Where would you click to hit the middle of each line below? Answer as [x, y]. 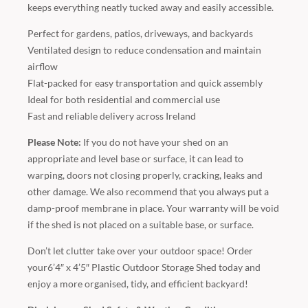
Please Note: [54, 142]
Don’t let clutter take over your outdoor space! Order [140, 250]
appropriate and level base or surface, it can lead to [135, 158]
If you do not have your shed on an [155, 142]
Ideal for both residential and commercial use [124, 99]
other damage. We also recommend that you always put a [148, 191]
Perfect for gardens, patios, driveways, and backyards [140, 33]
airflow [43, 66]
